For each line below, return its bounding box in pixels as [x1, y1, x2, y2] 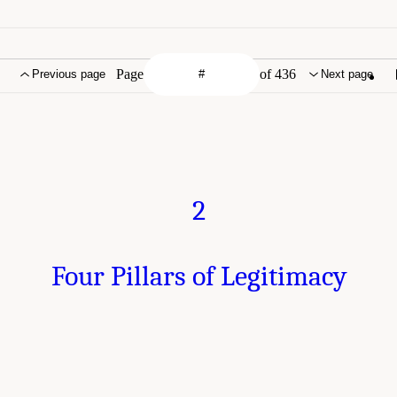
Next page [321, 67, 374, 82]
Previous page [32, 67, 105, 82]
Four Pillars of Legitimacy [51, 259, 346, 292]
